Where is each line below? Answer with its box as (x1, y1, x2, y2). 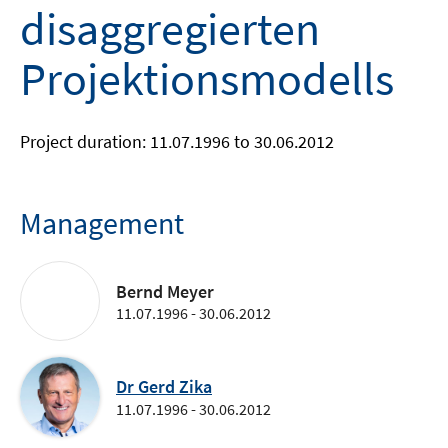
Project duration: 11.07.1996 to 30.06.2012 (20, 130, 334, 153)
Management (20, 204, 184, 242)
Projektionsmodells (20, 50, 394, 108)
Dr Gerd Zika (116, 375, 212, 398)
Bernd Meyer (116, 279, 214, 303)
